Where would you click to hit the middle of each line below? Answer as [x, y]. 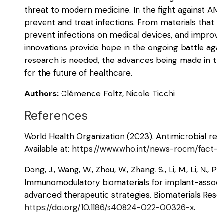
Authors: [42, 94]
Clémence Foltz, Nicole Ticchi [117, 94]
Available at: [48, 148]
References [56, 116]
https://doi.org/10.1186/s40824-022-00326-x [109, 207]
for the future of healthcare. [78, 73]
